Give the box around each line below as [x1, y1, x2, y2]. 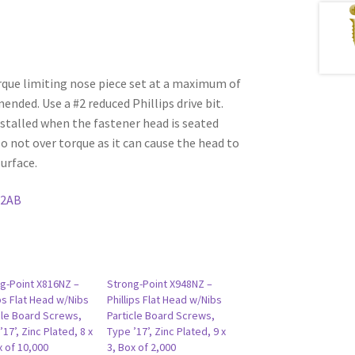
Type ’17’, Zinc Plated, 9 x [106, 323, 226, 338]
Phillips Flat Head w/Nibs [106, 292, 222, 307]
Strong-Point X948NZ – [106, 276, 212, 291]
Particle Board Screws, [106, 307, 215, 323]
